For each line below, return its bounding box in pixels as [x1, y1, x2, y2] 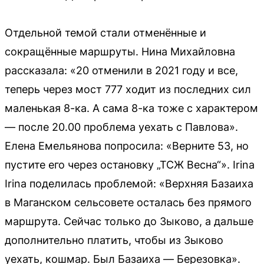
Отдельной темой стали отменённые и [5, 26, 206, 39]
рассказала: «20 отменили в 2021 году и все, [5, 64, 238, 77]
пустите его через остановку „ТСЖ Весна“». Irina [5, 158, 255, 171]
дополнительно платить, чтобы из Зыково [5, 233, 223, 246]
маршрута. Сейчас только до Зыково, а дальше [5, 214, 253, 227]
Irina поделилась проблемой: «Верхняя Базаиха [5, 177, 253, 190]
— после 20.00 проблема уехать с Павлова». [5, 120, 238, 133]
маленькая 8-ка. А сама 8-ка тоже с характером [5, 101, 258, 114]
